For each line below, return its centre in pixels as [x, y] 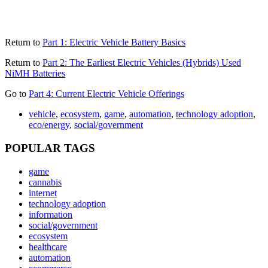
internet [43, 193]
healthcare [48, 247]
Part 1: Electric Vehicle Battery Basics [114, 42]
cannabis [45, 182]
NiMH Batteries [35, 74]
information [51, 215]
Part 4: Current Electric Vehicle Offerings [106, 94]
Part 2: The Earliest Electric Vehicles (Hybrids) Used [142, 63]
